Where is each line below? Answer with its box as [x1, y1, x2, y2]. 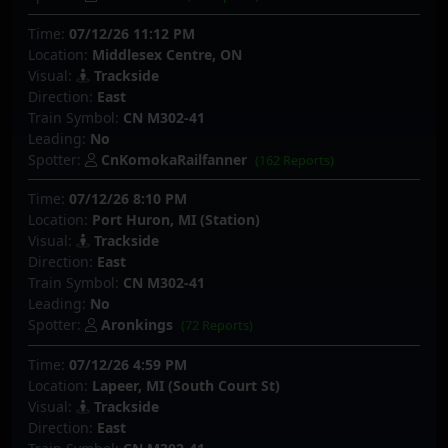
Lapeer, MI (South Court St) [92, 375, 280, 395]
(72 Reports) [181, 317, 254, 335]
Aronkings [101, 315, 173, 335]
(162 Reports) [255, 151, 335, 169]
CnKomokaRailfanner [101, 149, 247, 169]
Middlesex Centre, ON [92, 44, 242, 64]
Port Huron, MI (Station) [92, 210, 260, 230]
